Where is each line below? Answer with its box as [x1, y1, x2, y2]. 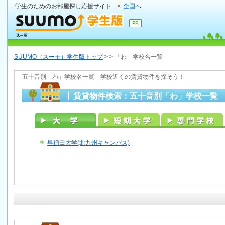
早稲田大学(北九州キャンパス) [47, 139, 130, 146]
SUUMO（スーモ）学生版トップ [14, 53, 103, 60]
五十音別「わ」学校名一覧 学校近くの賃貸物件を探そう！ [22, 73, 185, 80]
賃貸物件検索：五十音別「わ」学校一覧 [73, 92, 218, 100]
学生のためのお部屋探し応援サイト [15, 3, 111, 10]
